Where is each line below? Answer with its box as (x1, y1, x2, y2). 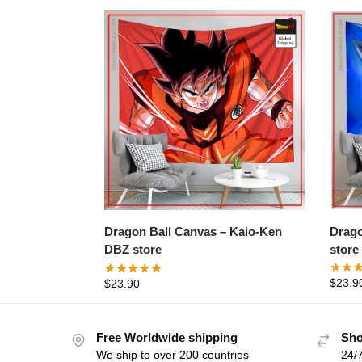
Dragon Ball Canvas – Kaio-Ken (103, 225, 229, 239)
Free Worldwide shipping (96, 330, 238, 344)
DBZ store (103, 242, 162, 257)
